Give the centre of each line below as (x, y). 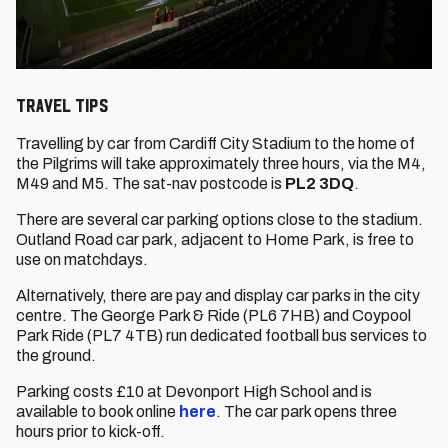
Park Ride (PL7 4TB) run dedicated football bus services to (221, 335)
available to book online (97, 411)
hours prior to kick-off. (90, 431)
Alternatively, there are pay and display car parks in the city (218, 295)
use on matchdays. (82, 259)
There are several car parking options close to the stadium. (219, 219)
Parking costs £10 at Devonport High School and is (194, 391)
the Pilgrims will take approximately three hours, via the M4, (221, 163)
